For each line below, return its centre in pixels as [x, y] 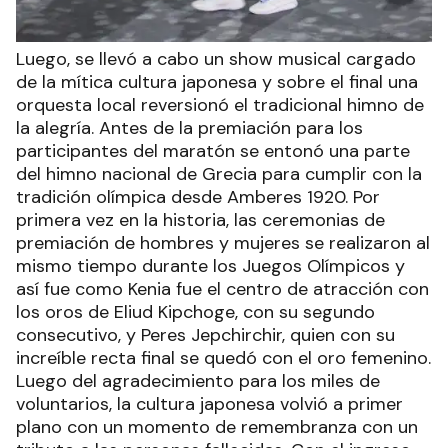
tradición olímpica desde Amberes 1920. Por [198, 197]
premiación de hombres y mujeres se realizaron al [223, 243]
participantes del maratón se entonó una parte [213, 151]
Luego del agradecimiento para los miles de [198, 381]
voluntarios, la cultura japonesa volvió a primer [209, 404]
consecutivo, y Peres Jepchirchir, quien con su [205, 335]
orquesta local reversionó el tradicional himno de [220, 105]
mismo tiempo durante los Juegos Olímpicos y [210, 266]
